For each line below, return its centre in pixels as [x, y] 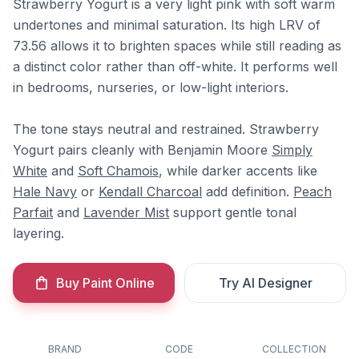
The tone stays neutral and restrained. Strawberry [166, 129]
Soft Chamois [118, 171]
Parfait [33, 212]
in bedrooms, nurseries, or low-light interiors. [151, 87]
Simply [292, 150]
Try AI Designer [265, 283]
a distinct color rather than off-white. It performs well [175, 67]
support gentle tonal [233, 212]
